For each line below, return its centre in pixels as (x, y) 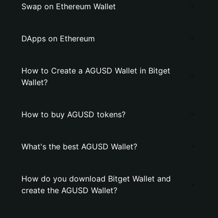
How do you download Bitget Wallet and (96, 179)
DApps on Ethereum (58, 38)
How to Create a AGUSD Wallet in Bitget (96, 71)
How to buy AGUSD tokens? (73, 114)
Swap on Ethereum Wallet (69, 6)
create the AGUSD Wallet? (69, 190)
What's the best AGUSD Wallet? (79, 146)
